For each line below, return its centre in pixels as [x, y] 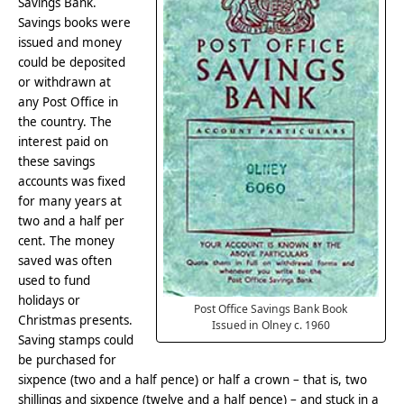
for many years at [70, 202]
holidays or [50, 301]
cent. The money [67, 241]
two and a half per [72, 221]
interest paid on [64, 142]
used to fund [55, 281]
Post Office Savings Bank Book [271, 308]
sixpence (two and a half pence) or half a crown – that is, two [193, 380]
